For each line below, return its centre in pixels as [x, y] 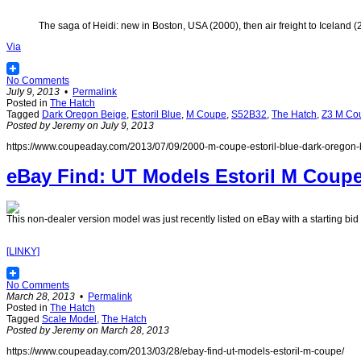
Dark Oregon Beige [84, 114]
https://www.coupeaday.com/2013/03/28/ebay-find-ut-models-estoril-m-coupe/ [175, 352]
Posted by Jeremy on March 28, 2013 [88, 331]
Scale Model [69, 320]
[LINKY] [23, 252]
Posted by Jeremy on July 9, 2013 [80, 125]
